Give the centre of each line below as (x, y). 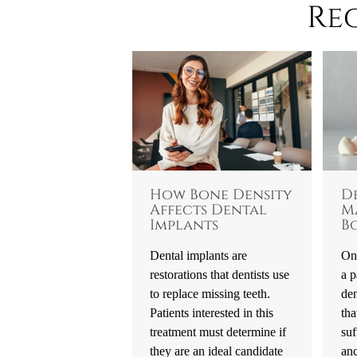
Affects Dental (209, 211)
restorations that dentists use (220, 275)
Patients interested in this (212, 313)
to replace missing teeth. (210, 294)
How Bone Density (222, 196)
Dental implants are (199, 256)
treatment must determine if (218, 332)
